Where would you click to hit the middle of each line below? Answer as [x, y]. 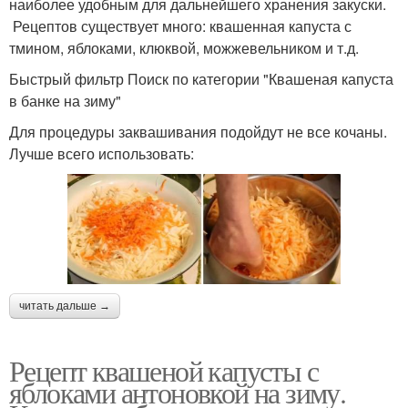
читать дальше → [65, 306]
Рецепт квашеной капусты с [163, 371]
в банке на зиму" [65, 100]
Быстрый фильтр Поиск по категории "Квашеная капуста [201, 78]
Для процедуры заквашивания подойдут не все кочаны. [198, 131]
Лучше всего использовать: [102, 153]
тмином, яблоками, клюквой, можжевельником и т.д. [184, 47]
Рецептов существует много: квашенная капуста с [180, 25]
